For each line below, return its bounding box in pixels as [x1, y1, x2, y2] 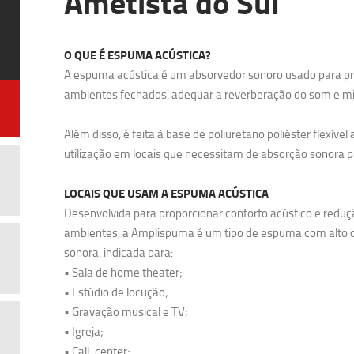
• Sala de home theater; [64, 264, 183, 281]
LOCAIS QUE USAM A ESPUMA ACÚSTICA [64, 184, 269, 201]
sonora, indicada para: [64, 244, 173, 261]
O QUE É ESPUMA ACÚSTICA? [64, 46, 211, 63]
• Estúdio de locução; [64, 284, 168, 300]
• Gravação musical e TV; [64, 303, 188, 320]
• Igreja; [64, 323, 104, 340]
